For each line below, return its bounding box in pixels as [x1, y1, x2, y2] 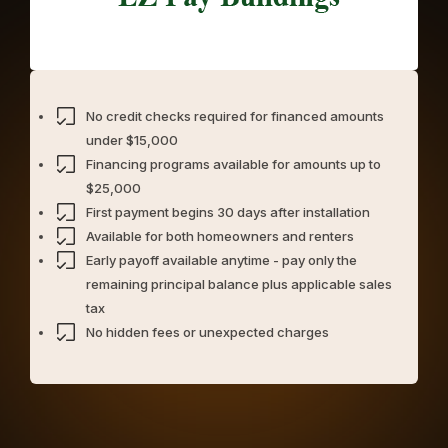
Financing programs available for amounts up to [86, 156, 381, 172]
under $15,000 [86, 132, 178, 148]
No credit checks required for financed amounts [86, 108, 384, 124]
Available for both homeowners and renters [86, 228, 354, 244]
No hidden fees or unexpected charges [86, 324, 329, 340]
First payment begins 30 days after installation [86, 204, 370, 220]
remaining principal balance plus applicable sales [86, 276, 392, 292]
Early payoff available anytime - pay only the [86, 252, 357, 268]
